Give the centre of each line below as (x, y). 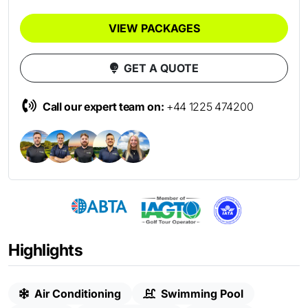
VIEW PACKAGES (154, 29)
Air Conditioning (78, 294)
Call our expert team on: (104, 107)
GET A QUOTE (161, 68)
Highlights (46, 250)
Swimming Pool (202, 294)
